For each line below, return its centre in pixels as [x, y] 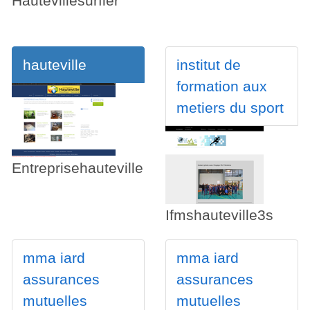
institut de [208, 65]
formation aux [221, 86]
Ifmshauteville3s [219, 215]
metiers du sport [230, 108]
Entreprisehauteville [77, 168]
